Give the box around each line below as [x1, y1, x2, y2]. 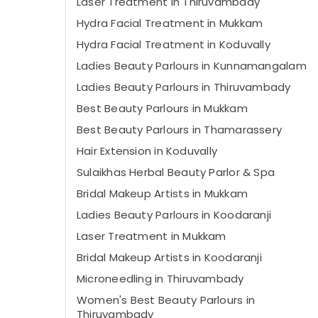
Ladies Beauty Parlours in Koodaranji [77, 207, 272, 222]
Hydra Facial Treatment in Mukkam [77, 16, 263, 31]
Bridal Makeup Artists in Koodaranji [77, 250, 262, 265]
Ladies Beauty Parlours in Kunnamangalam [77, 58, 307, 73]
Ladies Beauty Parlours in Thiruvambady [77, 79, 291, 94]
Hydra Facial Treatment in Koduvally [77, 37, 270, 52]
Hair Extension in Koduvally [77, 143, 218, 158]
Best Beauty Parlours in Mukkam [77, 101, 248, 116]
